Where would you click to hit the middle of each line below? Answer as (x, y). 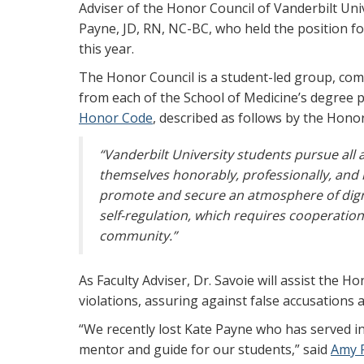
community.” (138, 236)
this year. (106, 49)
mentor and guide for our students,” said (205, 349)
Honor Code (116, 118)
